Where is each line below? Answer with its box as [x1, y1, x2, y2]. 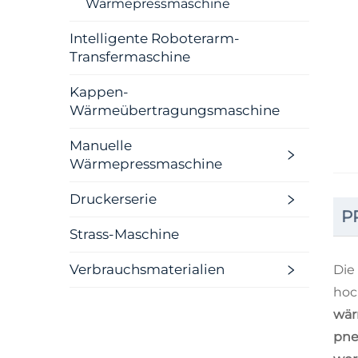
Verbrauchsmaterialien [70, 261, 225, 277]
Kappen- [70, 84, 129, 100]
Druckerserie [70, 191, 157, 207]
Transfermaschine [70, 49, 190, 65]
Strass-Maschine [70, 226, 179, 242]
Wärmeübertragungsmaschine [70, 102, 280, 118]
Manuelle [70, 137, 132, 153]
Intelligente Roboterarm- [70, 30, 240, 46]
